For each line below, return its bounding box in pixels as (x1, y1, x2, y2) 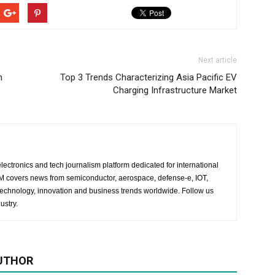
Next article (198, 56, 237, 64)
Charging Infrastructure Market (113, 85, 237, 96)
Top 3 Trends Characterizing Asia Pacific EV (60, 72, 237, 83)
